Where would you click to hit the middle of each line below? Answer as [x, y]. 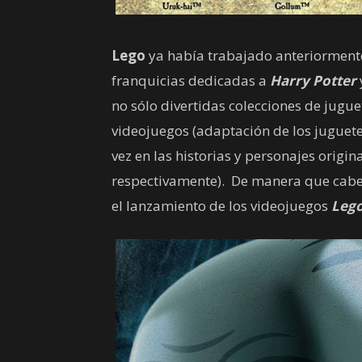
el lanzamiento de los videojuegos [221, 206]
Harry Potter [313, 80]
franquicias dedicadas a [191, 80]
